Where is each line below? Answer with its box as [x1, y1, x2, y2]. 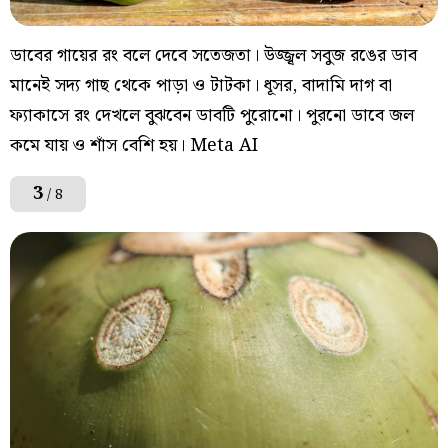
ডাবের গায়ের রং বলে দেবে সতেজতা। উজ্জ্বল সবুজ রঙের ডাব [10, 41, 417, 71]
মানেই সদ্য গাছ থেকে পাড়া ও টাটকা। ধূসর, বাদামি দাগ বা [10, 71, 392, 101]
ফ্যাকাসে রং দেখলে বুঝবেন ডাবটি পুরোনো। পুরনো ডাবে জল [10, 101, 414, 131]
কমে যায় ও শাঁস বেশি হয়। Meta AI [10, 131, 258, 161]
